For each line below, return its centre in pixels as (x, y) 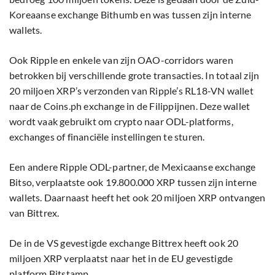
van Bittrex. (34, 213)
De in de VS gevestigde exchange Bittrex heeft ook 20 (124, 243)
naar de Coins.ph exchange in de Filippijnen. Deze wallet (130, 106)
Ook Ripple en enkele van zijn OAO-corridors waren (121, 60)
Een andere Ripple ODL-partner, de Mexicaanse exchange (133, 167)
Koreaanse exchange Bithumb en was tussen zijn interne (130, 15)
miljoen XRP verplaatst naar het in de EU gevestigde (121, 258)
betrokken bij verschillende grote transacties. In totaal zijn (134, 76)
